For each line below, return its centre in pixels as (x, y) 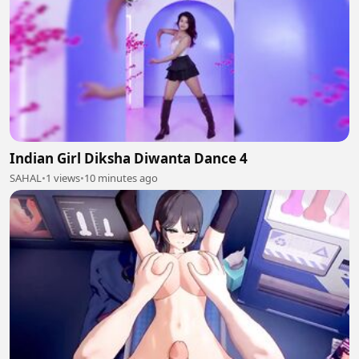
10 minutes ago (121, 178)
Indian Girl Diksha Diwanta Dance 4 (129, 159)
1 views (63, 178)
